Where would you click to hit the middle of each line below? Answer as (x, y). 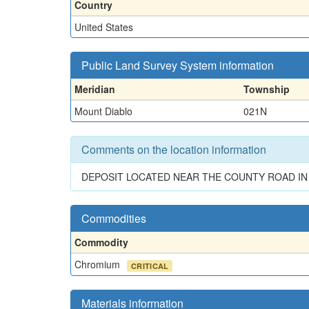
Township (267, 89)
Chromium (99, 264)
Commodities (114, 218)
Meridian (95, 89)
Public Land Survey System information (178, 65)
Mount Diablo (103, 111)
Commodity (101, 242)
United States (104, 27)
